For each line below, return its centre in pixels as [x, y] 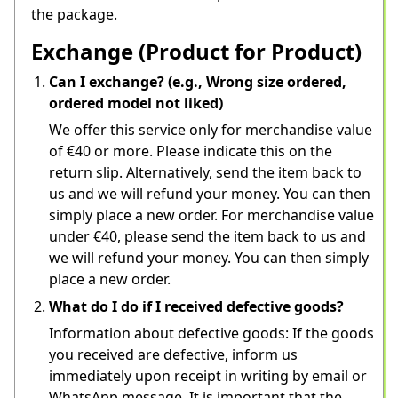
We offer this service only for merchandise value [211, 130]
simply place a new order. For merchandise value [211, 215]
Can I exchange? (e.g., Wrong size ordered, [198, 81]
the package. [74, 14]
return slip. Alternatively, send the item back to [205, 173]
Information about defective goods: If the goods [211, 333]
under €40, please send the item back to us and [207, 237]
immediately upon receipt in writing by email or [208, 375]
